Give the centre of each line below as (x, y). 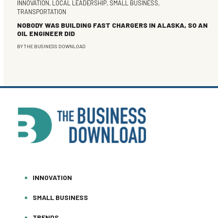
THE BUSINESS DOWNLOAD (54, 46)
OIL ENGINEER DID (46, 34)
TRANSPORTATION (41, 12)
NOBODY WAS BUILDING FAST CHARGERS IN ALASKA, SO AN (112, 25)
